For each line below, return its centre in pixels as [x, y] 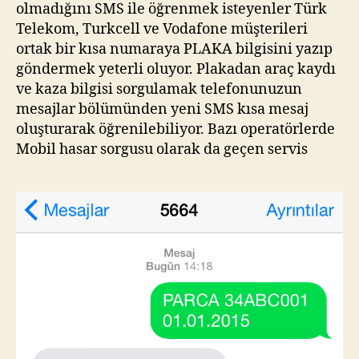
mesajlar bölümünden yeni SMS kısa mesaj [162, 109]
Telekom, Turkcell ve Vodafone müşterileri [162, 29]
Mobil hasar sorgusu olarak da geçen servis [162, 149]
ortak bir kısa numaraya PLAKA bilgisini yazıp [174, 49]
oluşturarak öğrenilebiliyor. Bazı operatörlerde [175, 129]
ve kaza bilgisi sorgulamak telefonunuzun [159, 89]
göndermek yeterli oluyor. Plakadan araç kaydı [176, 69]
